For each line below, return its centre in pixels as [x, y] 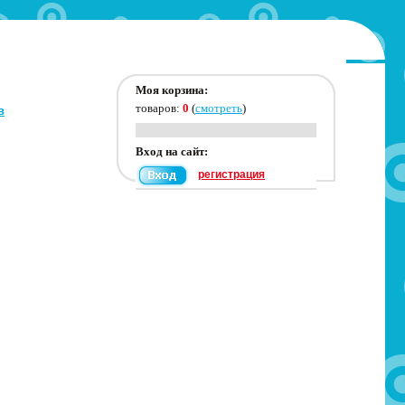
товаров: [159, 108]
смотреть [219, 108]
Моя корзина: [172, 90]
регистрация [231, 174]
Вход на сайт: [172, 151]
